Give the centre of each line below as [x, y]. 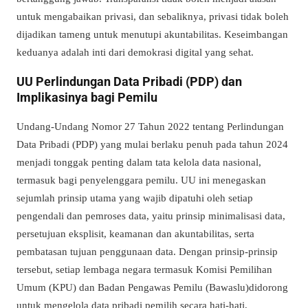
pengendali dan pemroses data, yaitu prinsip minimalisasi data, [151, 216]
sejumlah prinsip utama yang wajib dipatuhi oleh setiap [135, 198]
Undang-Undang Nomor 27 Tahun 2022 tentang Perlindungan [150, 126]
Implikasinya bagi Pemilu [87, 98]
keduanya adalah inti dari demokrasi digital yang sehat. [135, 52]
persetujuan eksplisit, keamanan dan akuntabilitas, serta [135, 234]
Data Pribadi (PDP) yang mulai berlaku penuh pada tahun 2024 [152, 144]
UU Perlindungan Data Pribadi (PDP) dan [129, 82]
